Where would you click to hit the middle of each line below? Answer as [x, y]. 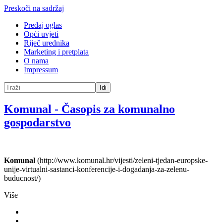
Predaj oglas [43, 25]
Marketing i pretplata [56, 52]
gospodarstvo [37, 122]
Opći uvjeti [41, 34]
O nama [36, 61]
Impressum [41, 70]
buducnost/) [22, 178]
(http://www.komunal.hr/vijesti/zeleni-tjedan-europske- [121, 160]
